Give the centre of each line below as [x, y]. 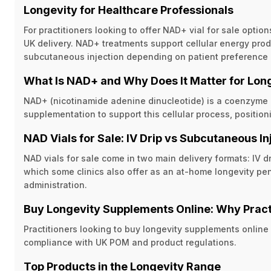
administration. [55, 185]
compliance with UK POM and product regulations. [130, 242]
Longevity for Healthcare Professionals [129, 10]
